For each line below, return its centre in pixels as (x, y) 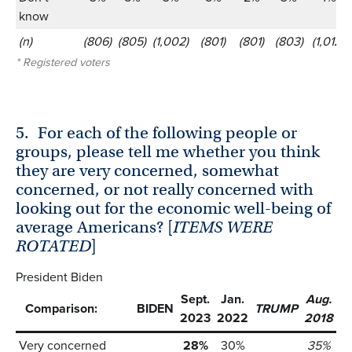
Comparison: (58, 309)
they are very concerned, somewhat (147, 171)
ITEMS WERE (223, 227)
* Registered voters (63, 62)
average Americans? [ (94, 227)
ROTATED (53, 246)
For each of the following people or (168, 133)
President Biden (59, 277)
